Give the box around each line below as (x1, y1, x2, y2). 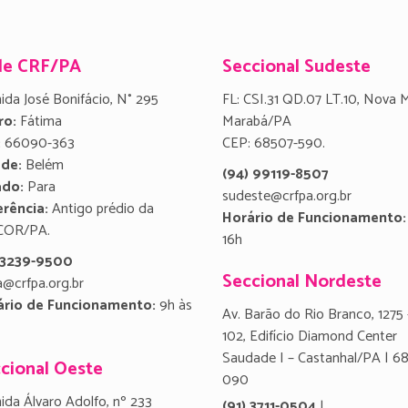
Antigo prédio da (48, 197, 154, 221)
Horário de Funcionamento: (222, 206, 406, 230)
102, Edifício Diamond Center (222, 324, 397, 349)
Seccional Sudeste (222, 52, 371, 82)
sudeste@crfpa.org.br (222, 184, 352, 209)
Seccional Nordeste (222, 267, 382, 297)
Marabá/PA (222, 109, 291, 134)
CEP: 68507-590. (222, 131, 325, 156)
